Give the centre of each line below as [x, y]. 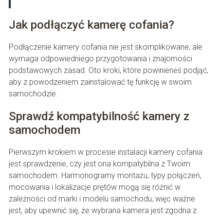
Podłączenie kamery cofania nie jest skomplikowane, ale [105, 47]
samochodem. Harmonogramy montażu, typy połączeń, [105, 175]
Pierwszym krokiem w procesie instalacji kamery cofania [105, 152]
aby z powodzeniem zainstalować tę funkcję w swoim [100, 82]
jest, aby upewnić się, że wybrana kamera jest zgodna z [102, 210]
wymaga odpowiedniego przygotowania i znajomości [100, 58]
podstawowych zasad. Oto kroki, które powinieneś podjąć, [108, 70]
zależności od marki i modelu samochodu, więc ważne [102, 199]
